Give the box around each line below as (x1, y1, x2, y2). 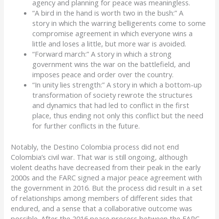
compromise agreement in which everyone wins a (32, 28, 193, 39)
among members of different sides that (63, 193, 193, 203)
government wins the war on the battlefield (32, 59, 175, 69)
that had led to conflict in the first (77, 100, 190, 110)
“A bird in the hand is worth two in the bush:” (32, 8, 179, 18)
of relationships (11, 193, 64, 203)
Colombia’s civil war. (11, 152, 77, 162)
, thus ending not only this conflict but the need (49, 110, 204, 121)
